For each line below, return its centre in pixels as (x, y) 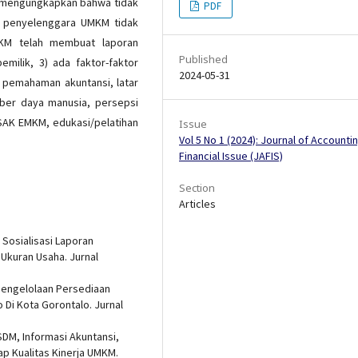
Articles (197, 203)
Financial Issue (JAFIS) (231, 155)
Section (197, 187)
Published (203, 59)
